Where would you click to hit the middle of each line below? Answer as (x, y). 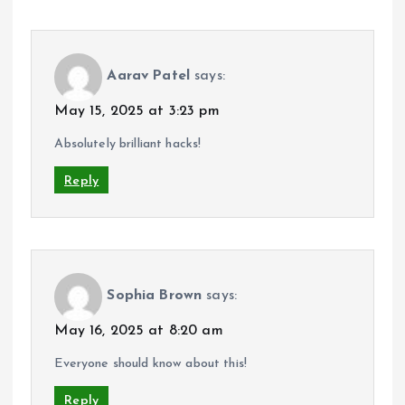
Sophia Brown (155, 296)
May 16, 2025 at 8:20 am (139, 331)
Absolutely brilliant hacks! (128, 145)
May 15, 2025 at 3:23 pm (137, 112)
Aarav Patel (148, 76)
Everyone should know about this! (151, 364)
